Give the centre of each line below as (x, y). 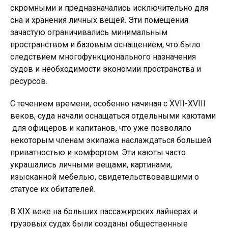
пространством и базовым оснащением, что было (105, 45)
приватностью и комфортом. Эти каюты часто (98, 152)
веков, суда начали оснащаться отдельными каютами (113, 116)
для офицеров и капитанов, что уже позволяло (101, 128)
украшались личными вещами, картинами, (91, 165)
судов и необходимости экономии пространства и (106, 69)
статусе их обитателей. (53, 189)
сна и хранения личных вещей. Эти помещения (99, 20)
